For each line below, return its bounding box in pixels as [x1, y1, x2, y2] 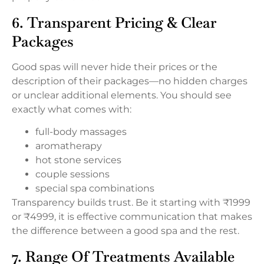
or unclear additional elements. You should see [12, 89, 232, 101]
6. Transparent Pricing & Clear [12, 12, 217, 32]
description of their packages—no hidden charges [12, 75, 247, 87]
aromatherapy [35, 140, 102, 152]
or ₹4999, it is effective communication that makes [12, 211, 252, 223]
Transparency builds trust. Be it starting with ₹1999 [12, 197, 250, 209]
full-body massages [35, 126, 127, 138]
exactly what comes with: [12, 103, 131, 115]
